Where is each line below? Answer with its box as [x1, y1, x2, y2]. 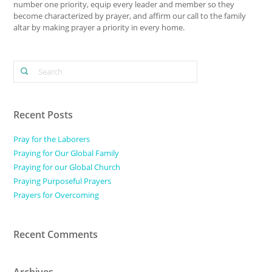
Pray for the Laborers [13, 134, 90, 145]
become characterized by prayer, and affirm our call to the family [13, 10, 246, 22]
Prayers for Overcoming [13, 189, 100, 201]
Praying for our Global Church [13, 161, 121, 173]
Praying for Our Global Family [13, 148, 120, 159]
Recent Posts [13, 108, 73, 122]
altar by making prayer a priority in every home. [13, 22, 185, 33]
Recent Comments [13, 228, 98, 242]
